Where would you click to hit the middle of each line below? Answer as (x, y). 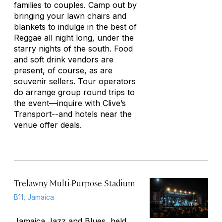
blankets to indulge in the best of (75, 27)
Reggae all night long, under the (74, 38)
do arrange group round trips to (74, 92)
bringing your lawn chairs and (70, 16)
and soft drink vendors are (64, 59)
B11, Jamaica (34, 197)
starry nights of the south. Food (73, 49)
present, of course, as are (63, 70)
